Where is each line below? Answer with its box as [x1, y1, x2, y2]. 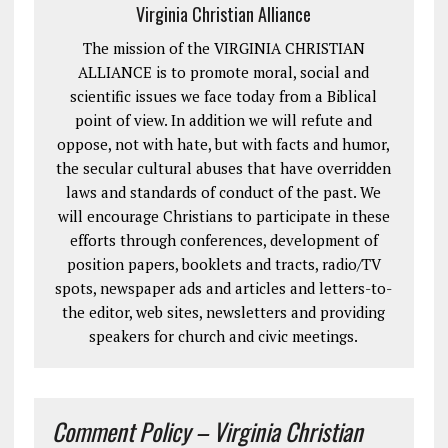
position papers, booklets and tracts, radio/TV [66, 254, 381, 274]
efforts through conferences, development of [69, 230, 378, 250]
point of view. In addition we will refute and [75, 110, 373, 130]
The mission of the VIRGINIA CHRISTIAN [82, 38, 365, 58]
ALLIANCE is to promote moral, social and [78, 62, 370, 82]
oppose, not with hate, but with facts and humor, [57, 134, 391, 154]
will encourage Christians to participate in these [57, 206, 390, 226]
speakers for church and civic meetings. [89, 326, 359, 346]
